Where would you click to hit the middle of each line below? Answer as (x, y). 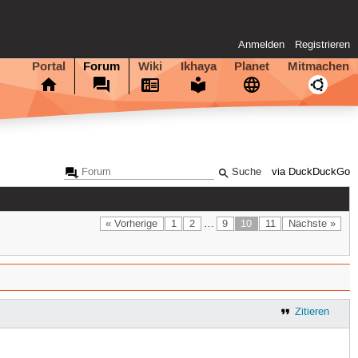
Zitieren (312, 311)
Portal (48, 66)
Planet (252, 66)
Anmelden (262, 45)
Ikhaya (198, 66)
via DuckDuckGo (311, 173)
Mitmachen (318, 66)
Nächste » (312, 223)
